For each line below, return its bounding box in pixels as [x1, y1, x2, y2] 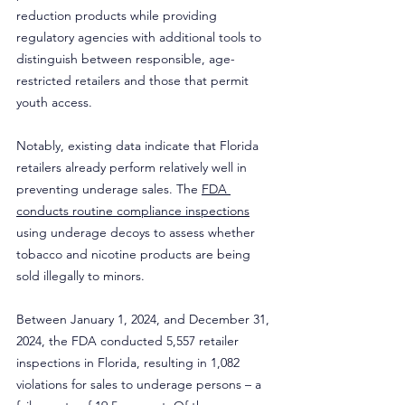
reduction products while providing [16, 7, 221, 24]
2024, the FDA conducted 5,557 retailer [16, 333, 242, 349]
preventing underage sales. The [16, 181, 202, 197]
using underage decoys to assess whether [16, 224, 259, 240]
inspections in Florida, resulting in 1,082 [16, 354, 243, 371]
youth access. [16, 94, 92, 110]
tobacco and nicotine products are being [16, 246, 254, 262]
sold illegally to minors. [16, 268, 145, 284]
